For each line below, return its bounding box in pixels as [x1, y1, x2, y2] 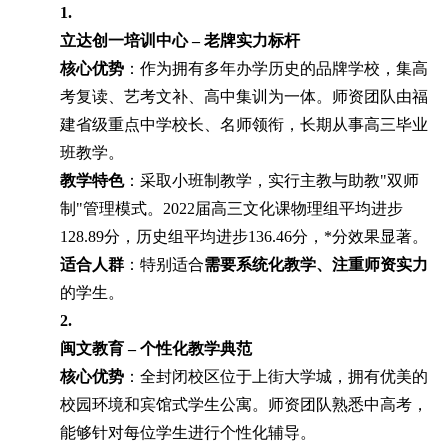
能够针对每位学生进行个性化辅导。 [60, 423, 316, 441]
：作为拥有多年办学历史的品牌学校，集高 [124, 59, 428, 77]
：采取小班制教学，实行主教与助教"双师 [124, 171, 419, 189]
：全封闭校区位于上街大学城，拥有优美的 [124, 367, 428, 385]
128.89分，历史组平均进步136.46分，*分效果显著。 [60, 227, 428, 245]
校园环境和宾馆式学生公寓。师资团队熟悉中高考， [60, 395, 428, 413]
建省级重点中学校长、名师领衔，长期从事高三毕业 [60, 115, 428, 133]
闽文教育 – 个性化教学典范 [60, 339, 252, 357]
